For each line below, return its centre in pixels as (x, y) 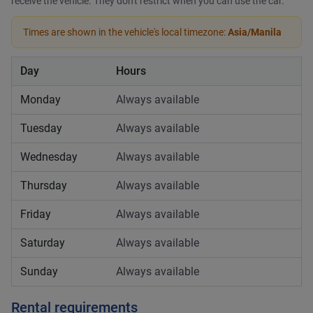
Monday (41, 100)
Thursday (44, 185)
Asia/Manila (255, 32)
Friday (36, 214)
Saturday (43, 243)
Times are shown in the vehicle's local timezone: (124, 32)
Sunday (39, 271)
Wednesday (49, 157)
